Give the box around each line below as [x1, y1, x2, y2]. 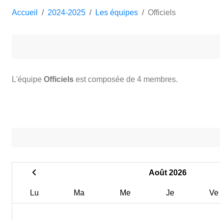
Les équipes [95, 8, 138, 17]
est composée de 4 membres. [74, 75, 178, 83]
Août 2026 [149, 168, 187, 177]
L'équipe [12, 75, 44, 83]
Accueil [12, 8, 38, 17]
